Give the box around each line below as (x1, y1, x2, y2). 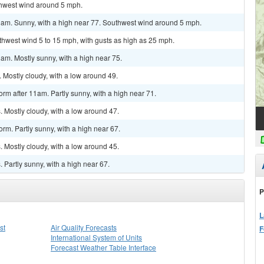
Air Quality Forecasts (51, 222, 117, 232)
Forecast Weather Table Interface (51, 242, 156, 252)
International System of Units (51, 232, 142, 242)
